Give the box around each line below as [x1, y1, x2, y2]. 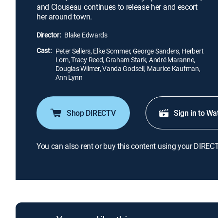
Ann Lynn [55, 73, 83, 82]
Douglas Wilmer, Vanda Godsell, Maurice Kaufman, [55, 64, 200, 73]
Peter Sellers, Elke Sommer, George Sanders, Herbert [55, 46, 204, 55]
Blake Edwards [64, 30, 108, 39]
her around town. [36, 11, 92, 22]
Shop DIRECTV [67, 108, 116, 118]
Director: [36, 30, 61, 39]
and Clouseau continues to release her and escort [36, 1, 198, 12]
